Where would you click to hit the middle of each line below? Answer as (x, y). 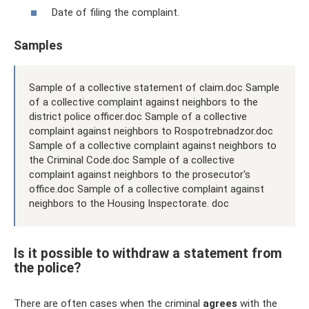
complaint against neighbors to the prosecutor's (140, 174)
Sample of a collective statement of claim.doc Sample (154, 87)
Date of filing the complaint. (116, 12)
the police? (47, 268)
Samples (38, 45)
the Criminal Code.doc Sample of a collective (132, 160)
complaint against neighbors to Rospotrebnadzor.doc (151, 131)
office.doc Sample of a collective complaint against (147, 189)
